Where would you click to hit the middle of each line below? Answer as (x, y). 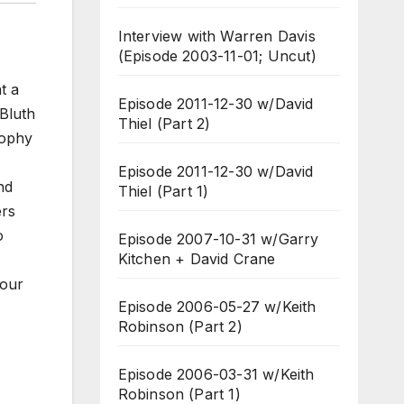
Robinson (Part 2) (180, 326)
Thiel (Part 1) (163, 191)
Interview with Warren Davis (216, 36)
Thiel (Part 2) (164, 124)
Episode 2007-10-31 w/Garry (218, 239)
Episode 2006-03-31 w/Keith (216, 374)
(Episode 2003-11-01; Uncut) (217, 56)
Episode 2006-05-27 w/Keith (217, 307)
